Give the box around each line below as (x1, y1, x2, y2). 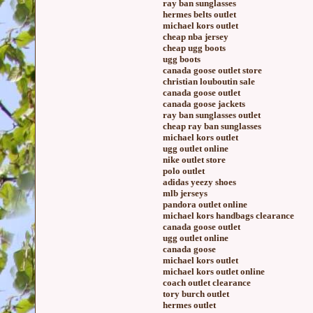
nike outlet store (163, 154, 226, 165)
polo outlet (163, 166, 205, 176)
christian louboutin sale (163, 76, 255, 87)
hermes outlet (163, 300, 216, 310)
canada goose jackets (163, 99, 245, 109)
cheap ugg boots (163, 43, 226, 53)
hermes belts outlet (163, 9, 236, 20)
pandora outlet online (163, 199, 247, 210)
